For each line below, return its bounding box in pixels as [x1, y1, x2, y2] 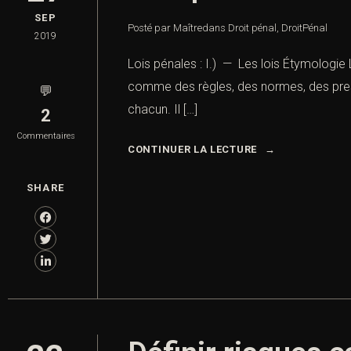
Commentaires [16, 131, 75, 142]
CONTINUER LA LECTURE [128, 143, 257, 156]
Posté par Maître [128, 22, 202, 34]
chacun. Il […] [128, 102, 197, 118]
